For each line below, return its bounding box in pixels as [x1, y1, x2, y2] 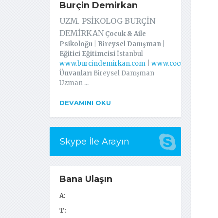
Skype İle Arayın [60, 136, 129, 147]
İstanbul [115, 50, 143, 58]
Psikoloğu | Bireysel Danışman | [59, 40, 165, 49]
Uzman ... [59, 79, 89, 88]
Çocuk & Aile [105, 30, 146, 38]
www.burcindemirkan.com [59, 59, 145, 68]
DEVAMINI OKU [59, 99, 111, 107]
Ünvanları [59, 69, 92, 78]
